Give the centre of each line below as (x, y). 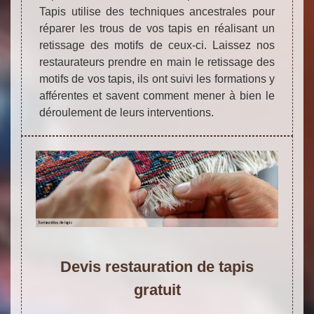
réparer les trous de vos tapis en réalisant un (157, 29)
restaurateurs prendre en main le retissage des (157, 62)
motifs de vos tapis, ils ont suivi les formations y (157, 79)
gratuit (157, 290)
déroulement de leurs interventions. (127, 113)
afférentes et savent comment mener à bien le (157, 96)
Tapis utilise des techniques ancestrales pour (157, 12)
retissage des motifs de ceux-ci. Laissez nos (157, 46)
